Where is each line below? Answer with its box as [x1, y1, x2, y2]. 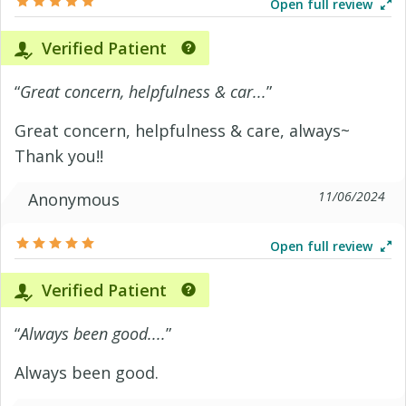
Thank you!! [14, 145, 103, 167]
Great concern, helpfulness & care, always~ [14, 120, 350, 141]
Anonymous [28, 188, 120, 210]
